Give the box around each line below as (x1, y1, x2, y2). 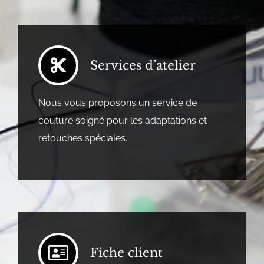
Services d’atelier (90, 57, 196, 73)
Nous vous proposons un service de (38, 97, 197, 108)
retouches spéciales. (38, 132, 127, 144)
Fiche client (90, 245, 163, 260)
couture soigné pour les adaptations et (38, 114, 207, 126)
